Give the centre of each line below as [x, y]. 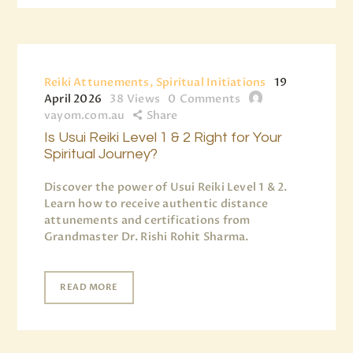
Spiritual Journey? [101, 154]
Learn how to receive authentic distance [156, 204]
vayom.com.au [85, 116]
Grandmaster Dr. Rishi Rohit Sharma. [147, 237]
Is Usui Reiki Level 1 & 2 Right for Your [163, 138]
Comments [210, 98]
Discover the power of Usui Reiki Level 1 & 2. [166, 188]
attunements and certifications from [147, 221]
